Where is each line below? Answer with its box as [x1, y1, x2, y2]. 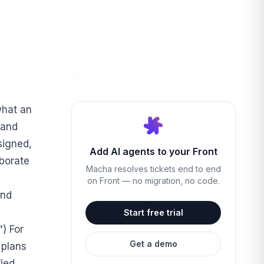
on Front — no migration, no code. [87, 175, 220, 186]
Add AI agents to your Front [89, 145, 217, 157]
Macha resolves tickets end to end [85, 163, 221, 174]
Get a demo [129, 238, 177, 249]
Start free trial [123, 207, 183, 217]
